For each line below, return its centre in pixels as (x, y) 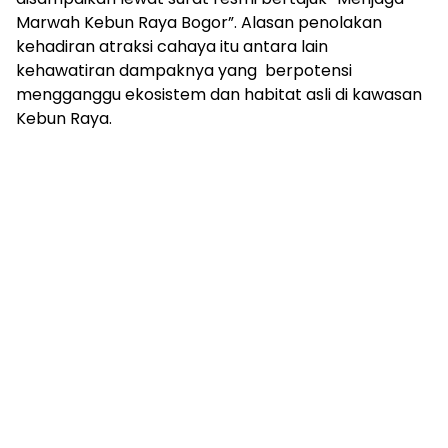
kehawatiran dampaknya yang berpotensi (184, 70)
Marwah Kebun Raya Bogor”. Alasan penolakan (199, 22)
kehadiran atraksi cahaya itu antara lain (174, 46)
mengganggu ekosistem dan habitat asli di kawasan (219, 94)
